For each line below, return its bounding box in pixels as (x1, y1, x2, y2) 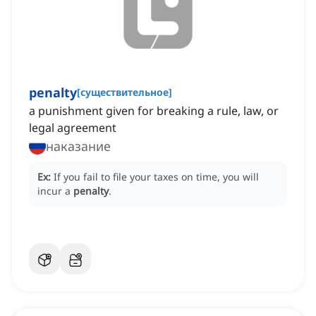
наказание (46, 138, 111, 155)
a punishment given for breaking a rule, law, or (29, 103, 279, 119)
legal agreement (29, 120, 116, 136)
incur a (37, 184, 73, 198)
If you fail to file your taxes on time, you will (54, 170, 259, 184)
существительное (80, 85, 169, 99)
